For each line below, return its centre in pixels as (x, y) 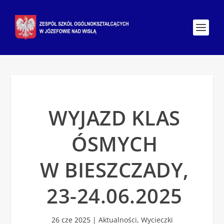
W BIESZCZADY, (114, 170)
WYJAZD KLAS (114, 118)
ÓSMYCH (114, 144)
